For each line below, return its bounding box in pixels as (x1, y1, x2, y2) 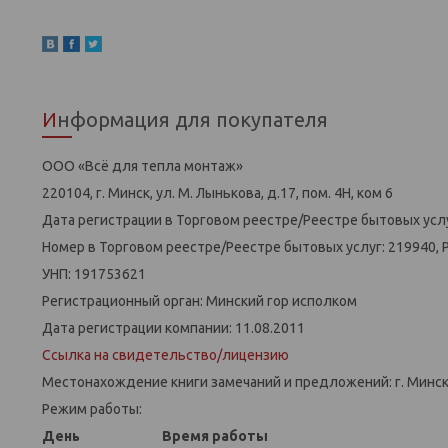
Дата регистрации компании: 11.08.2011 (42, 319, 305, 336)
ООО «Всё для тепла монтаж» (42, 157, 243, 174)
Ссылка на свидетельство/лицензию (42, 346, 289, 363)
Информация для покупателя (57, 107, 328, 131)
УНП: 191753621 (42, 265, 146, 282)
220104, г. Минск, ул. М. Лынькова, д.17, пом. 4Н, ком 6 (42, 184, 393, 201)
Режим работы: (42, 400, 142, 417)
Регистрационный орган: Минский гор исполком (42, 292, 357, 309)
